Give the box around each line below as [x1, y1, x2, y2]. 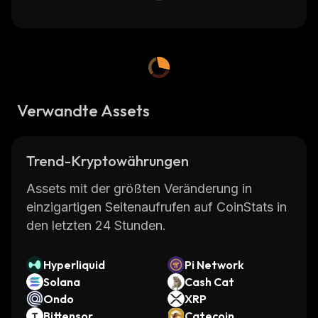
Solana [43, 275, 80, 289]
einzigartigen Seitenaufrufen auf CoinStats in [26, 199, 287, 214]
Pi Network [185, 258, 244, 272]
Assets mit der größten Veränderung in [26, 181, 252, 196]
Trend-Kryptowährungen [26, 152, 189, 170]
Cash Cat [185, 275, 234, 289]
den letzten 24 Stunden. [26, 218, 166, 233]
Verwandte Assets [17, 100, 150, 121]
